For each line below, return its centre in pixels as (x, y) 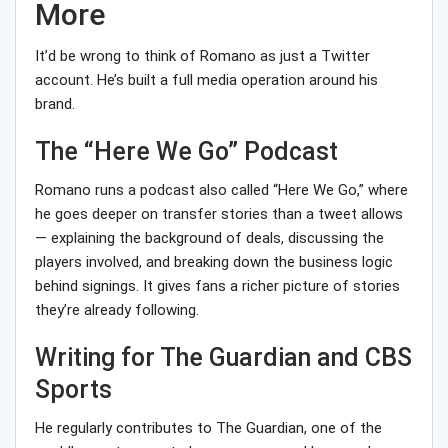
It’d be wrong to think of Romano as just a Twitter (202, 56)
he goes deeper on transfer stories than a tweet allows (219, 214)
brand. (55, 104)
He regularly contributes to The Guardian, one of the (208, 428)
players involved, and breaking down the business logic (214, 262)
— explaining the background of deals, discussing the (209, 238)
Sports (73, 390)
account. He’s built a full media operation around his (206, 80)
